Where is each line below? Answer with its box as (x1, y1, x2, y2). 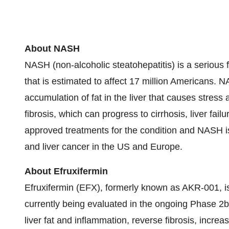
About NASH (25, 43, 80, 54)
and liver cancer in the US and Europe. (25, 142, 182, 152)
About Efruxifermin (25, 166, 108, 176)
